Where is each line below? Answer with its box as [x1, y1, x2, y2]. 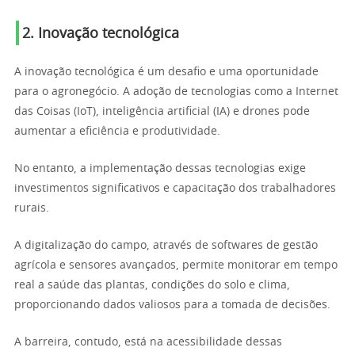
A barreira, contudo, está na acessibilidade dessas [14, 337, 282, 348]
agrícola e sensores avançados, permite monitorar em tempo [14, 260, 338, 271]
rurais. [14, 203, 49, 214]
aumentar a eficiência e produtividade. [14, 126, 220, 137]
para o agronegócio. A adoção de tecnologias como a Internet [14, 86, 338, 97]
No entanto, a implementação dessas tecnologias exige [14, 163, 306, 174]
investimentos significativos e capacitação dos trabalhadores [14, 183, 336, 194]
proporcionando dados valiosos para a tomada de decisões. [14, 300, 330, 311]
